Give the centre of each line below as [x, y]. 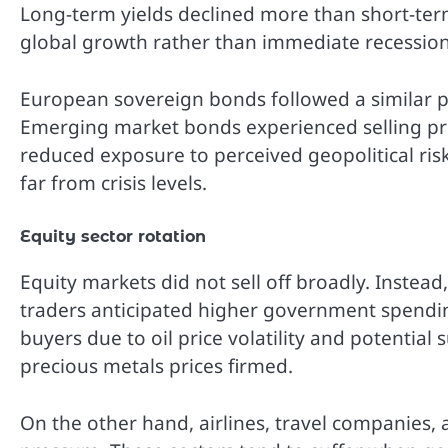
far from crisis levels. [113, 182]
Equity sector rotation [113, 237]
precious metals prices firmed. [156, 366]
